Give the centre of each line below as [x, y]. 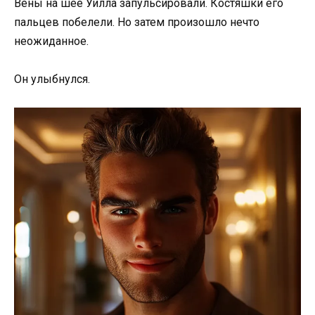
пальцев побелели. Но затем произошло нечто [137, 22]
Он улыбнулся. [52, 79]
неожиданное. [51, 41]
